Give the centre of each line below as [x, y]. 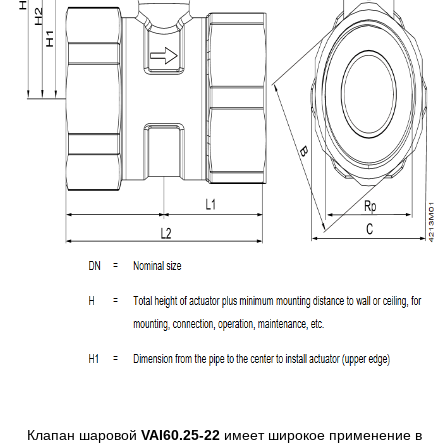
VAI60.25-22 [180, 435]
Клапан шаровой [83, 435]
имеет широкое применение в [320, 435]
